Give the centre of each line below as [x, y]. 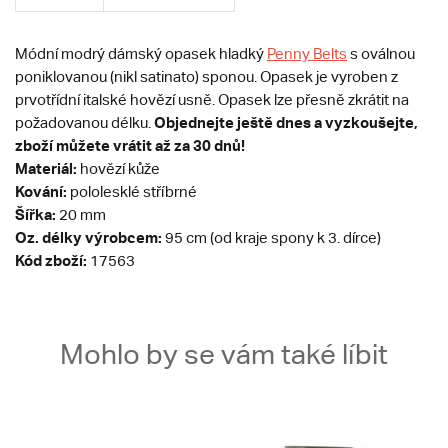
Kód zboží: [51, 260]
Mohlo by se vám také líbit [224, 354]
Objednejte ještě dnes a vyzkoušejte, [284, 122]
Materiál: [46, 168]
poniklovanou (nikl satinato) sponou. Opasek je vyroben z [206, 77]
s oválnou [381, 54]
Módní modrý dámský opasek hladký [141, 54]
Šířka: [35, 214]
